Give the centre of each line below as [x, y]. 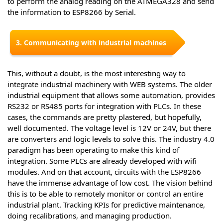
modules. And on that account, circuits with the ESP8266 [104, 172]
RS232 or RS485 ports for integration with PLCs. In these [104, 106]
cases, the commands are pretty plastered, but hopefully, [105, 117]
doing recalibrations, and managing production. [90, 216]
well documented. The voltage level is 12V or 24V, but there [109, 128]
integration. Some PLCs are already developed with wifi [102, 161]
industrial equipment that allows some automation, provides [111, 95]
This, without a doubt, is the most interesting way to [97, 73]
